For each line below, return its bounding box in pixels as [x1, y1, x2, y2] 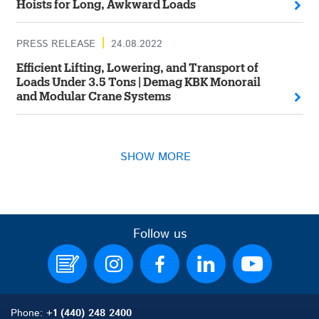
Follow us [132, 225, 187, 244]
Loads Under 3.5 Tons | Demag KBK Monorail [16, 77, 261, 88]
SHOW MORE [120, 149, 191, 165]
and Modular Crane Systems [16, 91, 171, 103]
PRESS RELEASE [16, 37, 95, 51]
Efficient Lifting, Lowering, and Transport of [16, 63, 258, 74]
